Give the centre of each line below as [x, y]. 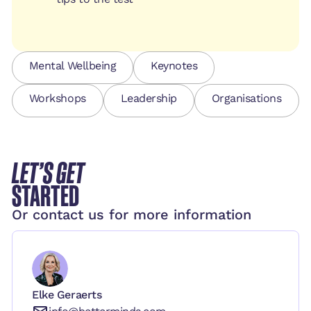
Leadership [149, 99]
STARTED [45, 196]
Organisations [246, 99]
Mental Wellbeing [73, 65]
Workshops [57, 99]
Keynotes [174, 65]
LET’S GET [48, 173]
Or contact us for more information [131, 215]
